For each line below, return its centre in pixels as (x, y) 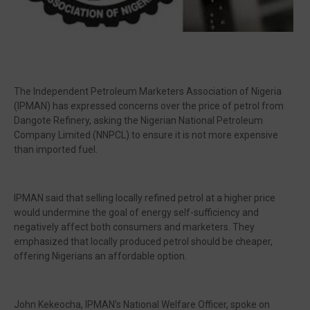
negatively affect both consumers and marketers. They (134, 227)
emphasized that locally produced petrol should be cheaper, (143, 241)
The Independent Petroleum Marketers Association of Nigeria (148, 91)
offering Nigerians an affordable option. (101, 256)
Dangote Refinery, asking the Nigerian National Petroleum (138, 120)
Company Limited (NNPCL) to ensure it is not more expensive (146, 135)
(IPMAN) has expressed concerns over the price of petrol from (149, 106)
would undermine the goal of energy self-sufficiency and (136, 212)
